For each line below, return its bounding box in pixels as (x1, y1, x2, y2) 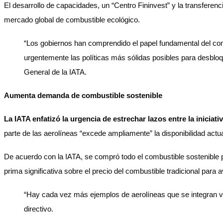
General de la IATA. (24, 68, 87, 76)
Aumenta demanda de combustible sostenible (4, 91, 162, 100)
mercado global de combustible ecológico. (4, 15, 140, 24)
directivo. (24, 205, 53, 213)
